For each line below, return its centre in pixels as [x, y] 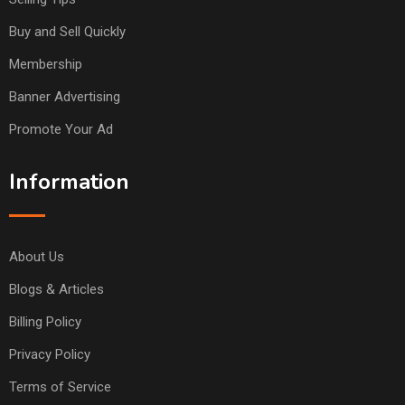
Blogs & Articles [57, 289]
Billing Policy [45, 321]
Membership [46, 64]
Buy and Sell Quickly [67, 31]
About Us [37, 256]
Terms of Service [60, 386]
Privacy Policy [50, 354]
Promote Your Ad [61, 129]
